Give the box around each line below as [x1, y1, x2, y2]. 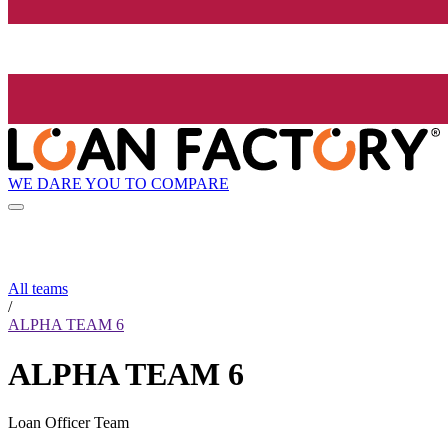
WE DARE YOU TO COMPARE [8, 174, 229, 192]
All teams [8, 280, 68, 298]
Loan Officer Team [8, 414, 129, 432]
